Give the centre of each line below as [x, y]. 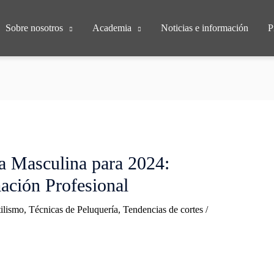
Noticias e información [204, 28]
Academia [112, 28]
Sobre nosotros [34, 28]
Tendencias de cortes [163, 210]
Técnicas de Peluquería [73, 210]
